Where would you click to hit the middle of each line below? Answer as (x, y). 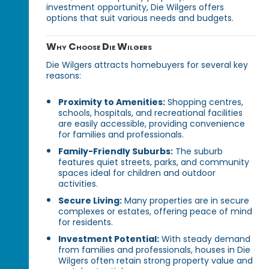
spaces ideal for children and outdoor (137, 173)
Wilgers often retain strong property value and (156, 260)
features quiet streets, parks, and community (154, 162)
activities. (78, 183)
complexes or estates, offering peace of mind (156, 211)
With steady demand (205, 239)
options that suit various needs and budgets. (140, 18)
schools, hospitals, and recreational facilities (151, 113)
